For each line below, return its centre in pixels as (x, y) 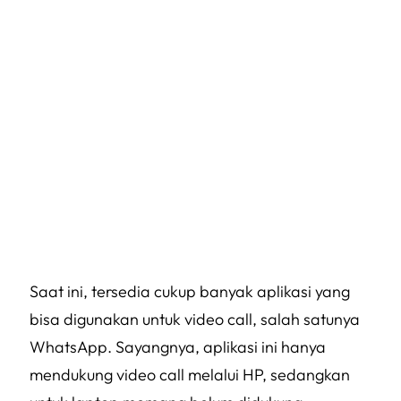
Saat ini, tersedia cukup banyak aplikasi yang (190, 291)
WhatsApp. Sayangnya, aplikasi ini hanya (178, 347)
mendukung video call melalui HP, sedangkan (190, 375)
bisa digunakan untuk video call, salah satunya (195, 319)
